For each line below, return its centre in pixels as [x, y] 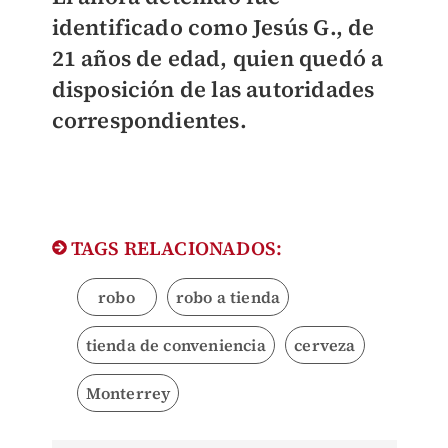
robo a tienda [228, 297]
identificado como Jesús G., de [213, 27]
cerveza [325, 345]
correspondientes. [149, 120]
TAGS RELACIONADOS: [174, 248]
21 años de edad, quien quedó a [217, 58]
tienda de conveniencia [175, 345]
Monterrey [128, 393]
